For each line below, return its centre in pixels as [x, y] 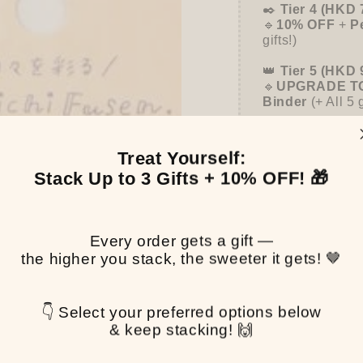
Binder [285, 101]
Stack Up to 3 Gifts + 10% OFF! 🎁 [181, 178]
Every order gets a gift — [181, 241]
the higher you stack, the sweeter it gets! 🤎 [181, 258]
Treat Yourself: [181, 158]
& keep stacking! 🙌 [181, 330]
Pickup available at [304, 304]
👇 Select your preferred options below [181, 312]
